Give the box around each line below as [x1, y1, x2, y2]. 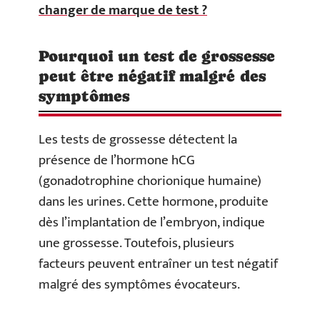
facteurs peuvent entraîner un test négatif [39, 252, 278, 275]
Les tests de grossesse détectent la [39, 128, 237, 151]
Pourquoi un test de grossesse [39, 46, 275, 65]
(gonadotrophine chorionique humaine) [39, 169, 261, 192]
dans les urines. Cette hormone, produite [39, 190, 269, 213]
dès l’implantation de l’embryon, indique [39, 211, 265, 234]
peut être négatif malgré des [39, 66, 266, 85]
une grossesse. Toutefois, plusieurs [39, 231, 234, 254]
